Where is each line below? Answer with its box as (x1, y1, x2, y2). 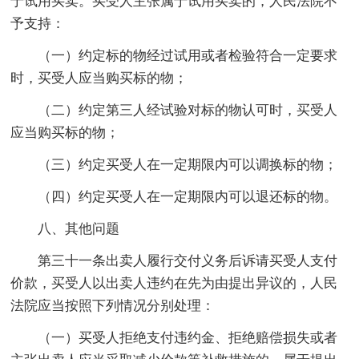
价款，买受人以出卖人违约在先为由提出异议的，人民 (10, 276, 338, 292)
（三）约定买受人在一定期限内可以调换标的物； (38, 157, 338, 173)
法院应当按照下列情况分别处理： (10, 298, 216, 314)
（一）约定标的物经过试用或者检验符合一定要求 (38, 48, 338, 64)
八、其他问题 (38, 221, 120, 237)
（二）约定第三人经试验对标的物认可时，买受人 (38, 103, 338, 119)
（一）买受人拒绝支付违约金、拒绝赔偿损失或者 (38, 330, 338, 346)
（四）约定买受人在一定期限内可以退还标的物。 (38, 189, 338, 205)
